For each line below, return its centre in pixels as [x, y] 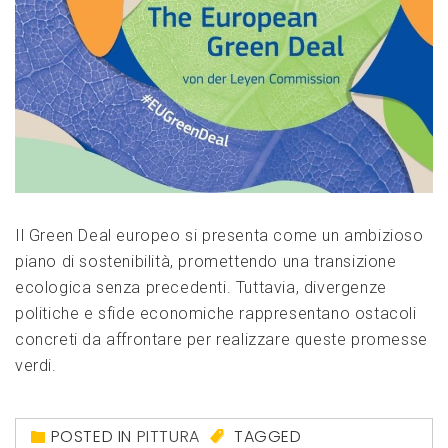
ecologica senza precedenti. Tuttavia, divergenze [201, 287]
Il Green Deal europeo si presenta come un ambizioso [219, 235]
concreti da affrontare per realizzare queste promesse [221, 339]
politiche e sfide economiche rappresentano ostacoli [216, 313]
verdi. [36, 365]
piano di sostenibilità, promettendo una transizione [206, 261]
